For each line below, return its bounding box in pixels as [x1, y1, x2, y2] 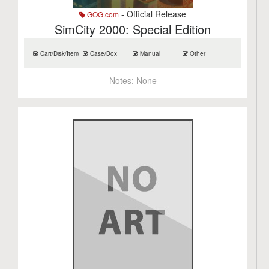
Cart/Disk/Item [38, 49, 79, 58]
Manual [138, 49, 161, 58]
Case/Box [88, 49, 118, 58]
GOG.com [85, 9, 119, 19]
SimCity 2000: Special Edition [55, 20, 211, 38]
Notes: [109, 74, 136, 86]
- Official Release [119, 8, 187, 20]
